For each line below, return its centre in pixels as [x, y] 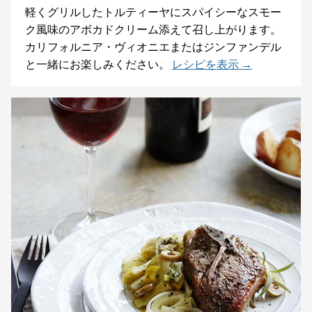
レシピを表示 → [212, 64]
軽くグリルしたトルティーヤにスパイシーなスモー [153, 11]
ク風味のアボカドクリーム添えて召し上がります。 [153, 29]
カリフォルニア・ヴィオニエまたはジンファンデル [153, 46]
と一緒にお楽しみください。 [97, 64]
